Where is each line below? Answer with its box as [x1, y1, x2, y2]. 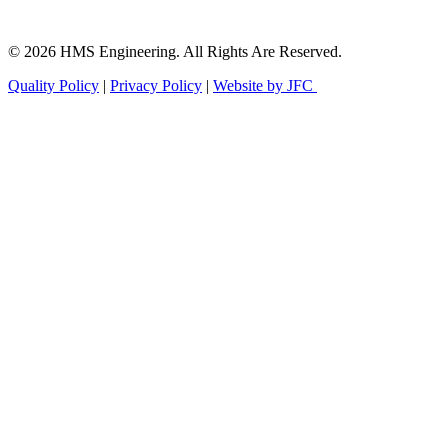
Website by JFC [213, 76, 317, 94]
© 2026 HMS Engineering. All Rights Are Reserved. [8, 42, 342, 60]
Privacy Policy [110, 76, 202, 94]
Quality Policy [8, 76, 99, 94]
